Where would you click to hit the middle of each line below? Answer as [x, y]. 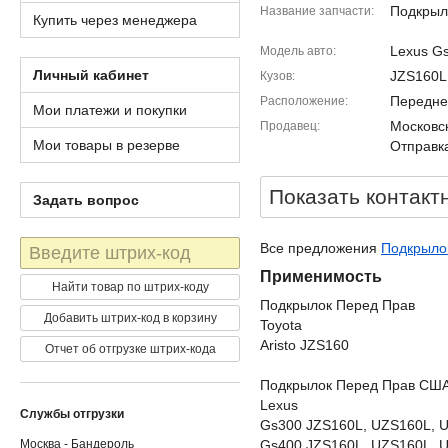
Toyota [281, 325]
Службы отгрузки [72, 414]
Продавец [288, 126]
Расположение [302, 101]
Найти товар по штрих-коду [130, 287]
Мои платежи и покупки [110, 110]
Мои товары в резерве [106, 145]
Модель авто [296, 51]
